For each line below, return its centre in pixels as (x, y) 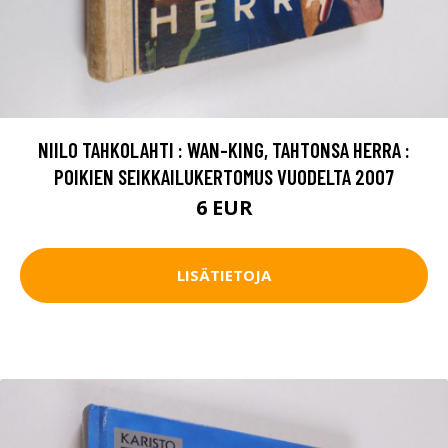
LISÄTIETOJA (224, 275)
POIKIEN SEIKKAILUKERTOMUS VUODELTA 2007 (224, 176)
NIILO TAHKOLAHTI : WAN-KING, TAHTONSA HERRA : (224, 149)
